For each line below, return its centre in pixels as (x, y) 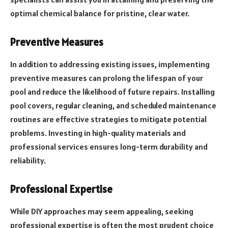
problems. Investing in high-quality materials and (98, 133)
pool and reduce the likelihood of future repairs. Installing (112, 92)
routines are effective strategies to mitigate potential (108, 119)
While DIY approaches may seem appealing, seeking (102, 211)
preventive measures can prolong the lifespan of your (107, 78)
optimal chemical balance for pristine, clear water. (100, 13)
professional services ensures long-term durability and (109, 147)
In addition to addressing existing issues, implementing (110, 64)
